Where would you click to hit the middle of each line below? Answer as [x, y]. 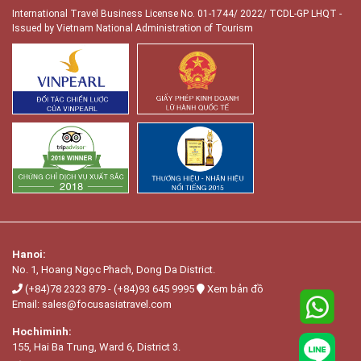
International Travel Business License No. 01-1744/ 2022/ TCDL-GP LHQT [174, 13]
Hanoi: [29, 254]
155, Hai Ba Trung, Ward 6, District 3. [96, 346]
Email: [27, 304]
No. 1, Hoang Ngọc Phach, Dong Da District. [114, 269]
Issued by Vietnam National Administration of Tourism [133, 28]
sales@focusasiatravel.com [107, 304]
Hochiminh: [42, 331]
